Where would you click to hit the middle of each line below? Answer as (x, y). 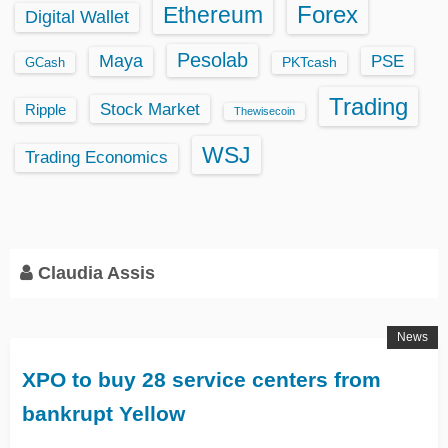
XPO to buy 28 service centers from (201, 379)
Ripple (45, 109)
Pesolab (212, 59)
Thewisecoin (264, 110)
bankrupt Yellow (103, 413)
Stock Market (150, 108)
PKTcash (309, 62)
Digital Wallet (77, 16)
